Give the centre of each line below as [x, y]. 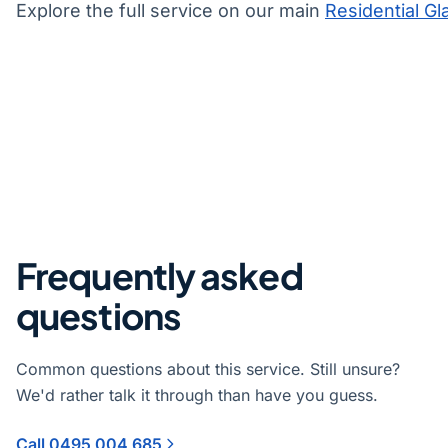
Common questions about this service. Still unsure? [208, 368]
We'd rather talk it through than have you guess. [197, 394]
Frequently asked [159, 275]
